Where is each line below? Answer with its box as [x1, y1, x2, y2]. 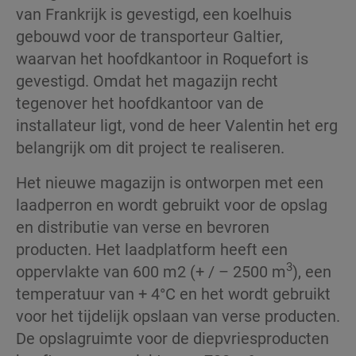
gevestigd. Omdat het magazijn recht [16, 69, 278, 91]
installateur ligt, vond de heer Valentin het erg [16, 114, 338, 135]
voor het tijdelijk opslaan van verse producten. [16, 304, 340, 326]
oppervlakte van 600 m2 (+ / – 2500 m [16, 260, 286, 281]
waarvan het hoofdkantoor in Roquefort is [16, 47, 308, 68]
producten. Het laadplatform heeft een [16, 238, 288, 259]
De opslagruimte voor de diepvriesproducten [16, 327, 329, 348]
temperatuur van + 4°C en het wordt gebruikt [16, 282, 331, 304]
